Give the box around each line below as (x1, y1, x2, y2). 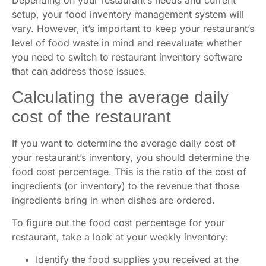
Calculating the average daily (12, 87, 229, 106)
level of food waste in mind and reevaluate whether (12, 37, 242, 49)
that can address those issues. (12, 65, 147, 78)
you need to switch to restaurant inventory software (12, 51, 242, 64)
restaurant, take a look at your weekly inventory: (12, 230, 229, 243)
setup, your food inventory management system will (12, 8, 244, 21)
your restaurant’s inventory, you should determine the (12, 151, 249, 163)
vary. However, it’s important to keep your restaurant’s (12, 23, 254, 35)
